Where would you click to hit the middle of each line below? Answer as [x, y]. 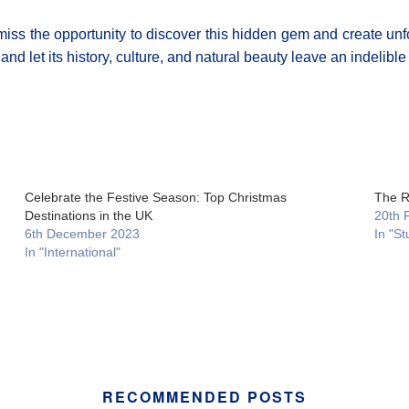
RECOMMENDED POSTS [204, 397]
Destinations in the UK [88, 215]
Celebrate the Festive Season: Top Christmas [155, 197]
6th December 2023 [82, 234]
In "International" [72, 252]
